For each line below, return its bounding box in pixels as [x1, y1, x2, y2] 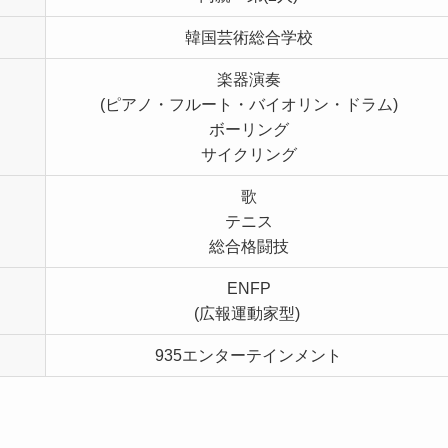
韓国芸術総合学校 [184, 29, 313, 47]
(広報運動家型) [193, 305, 304, 323]
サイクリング [200, 146, 297, 164]
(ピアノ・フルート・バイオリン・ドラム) [99, 96, 398, 114]
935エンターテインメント [155, 347, 342, 365]
